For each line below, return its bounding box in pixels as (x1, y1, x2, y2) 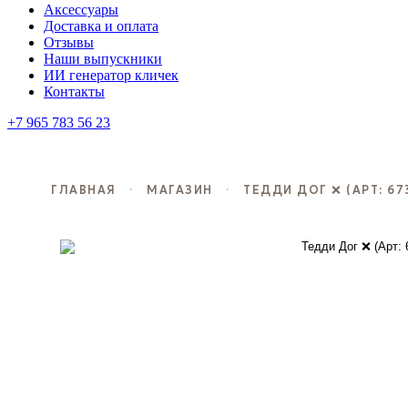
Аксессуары (44, 2, 118, 17)
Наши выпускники (44, 51, 162, 66)
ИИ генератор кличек (44, 67, 178, 83)
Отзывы (44, 35, 94, 50)
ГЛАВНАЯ (51, 183, 117, 197)
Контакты (44, 84, 105, 99)
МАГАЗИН (147, 183, 213, 197)
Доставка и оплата (44, 18, 158, 34)
